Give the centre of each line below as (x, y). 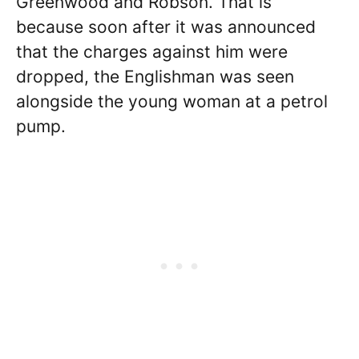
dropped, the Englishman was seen (155, 76)
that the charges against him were (152, 51)
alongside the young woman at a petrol (172, 101)
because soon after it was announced (166, 26)
